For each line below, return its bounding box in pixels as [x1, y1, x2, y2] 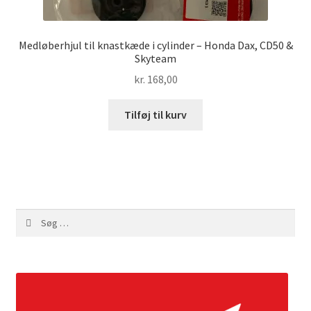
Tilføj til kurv [124, 108, 187, 122]
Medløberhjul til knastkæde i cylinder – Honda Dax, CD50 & [18, 37, 293, 52]
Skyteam [135, 51, 176, 65]
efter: [15, 225, 37, 238]
